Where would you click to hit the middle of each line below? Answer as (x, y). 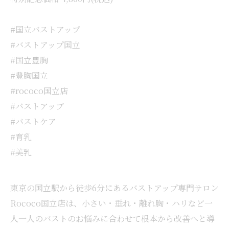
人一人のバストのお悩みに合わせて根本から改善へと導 (112, 219)
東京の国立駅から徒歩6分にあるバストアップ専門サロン (114, 188)
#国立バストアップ (45, 29)
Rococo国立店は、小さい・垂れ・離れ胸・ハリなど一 (111, 203)
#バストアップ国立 (45, 45)
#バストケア (33, 121)
